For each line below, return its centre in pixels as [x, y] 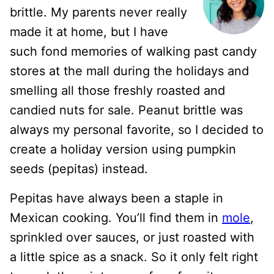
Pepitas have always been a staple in [117, 198]
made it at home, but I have [89, 32]
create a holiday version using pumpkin [123, 149]
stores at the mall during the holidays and [129, 71]
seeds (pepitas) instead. [79, 169]
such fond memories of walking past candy [133, 51]
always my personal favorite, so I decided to [137, 130]
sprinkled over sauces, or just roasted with [132, 237]
